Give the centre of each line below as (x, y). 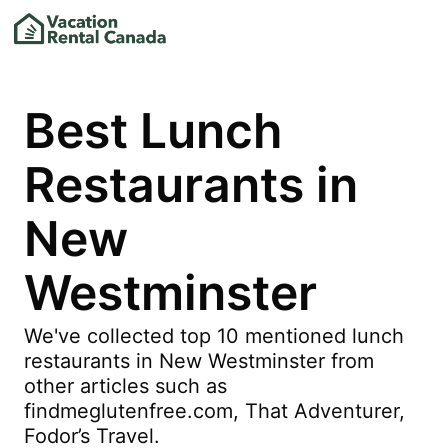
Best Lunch (153, 130)
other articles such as (125, 386)
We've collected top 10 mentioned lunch (214, 336)
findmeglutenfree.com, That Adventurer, (214, 411)
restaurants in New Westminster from (199, 361)
